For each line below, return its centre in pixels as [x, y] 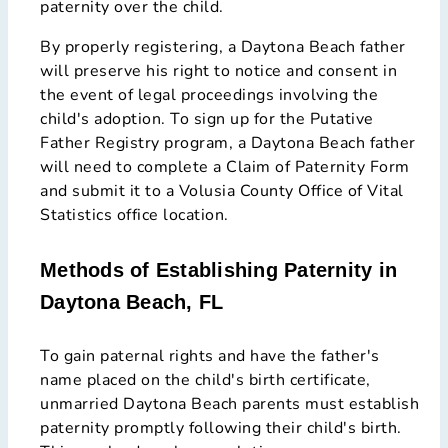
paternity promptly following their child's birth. [221, 428]
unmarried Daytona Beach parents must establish [229, 404]
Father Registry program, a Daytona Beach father [228, 143]
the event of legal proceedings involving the [209, 95]
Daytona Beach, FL [132, 301]
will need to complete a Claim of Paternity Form [225, 167]
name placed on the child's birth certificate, [205, 380]
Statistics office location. [134, 215]
